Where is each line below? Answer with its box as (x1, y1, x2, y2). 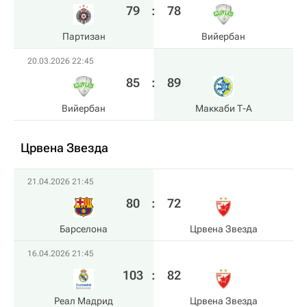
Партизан (62, 31, 106, 42)
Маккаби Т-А (195, 103, 252, 114)
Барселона (60, 223, 108, 234)
